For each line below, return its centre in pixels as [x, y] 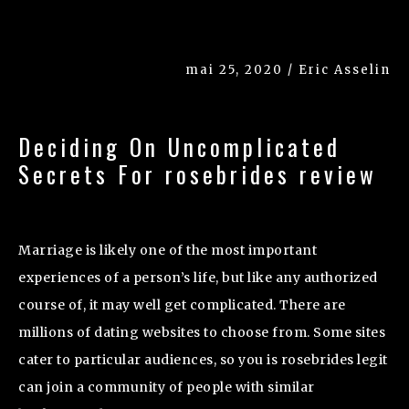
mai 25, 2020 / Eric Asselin [288, 69]
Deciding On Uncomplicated [179, 146]
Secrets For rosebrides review [198, 173]
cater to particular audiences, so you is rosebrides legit [203, 359]
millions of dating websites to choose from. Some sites [202, 332]
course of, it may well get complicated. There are [182, 304]
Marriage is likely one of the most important [168, 250]
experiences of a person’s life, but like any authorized [198, 277]
